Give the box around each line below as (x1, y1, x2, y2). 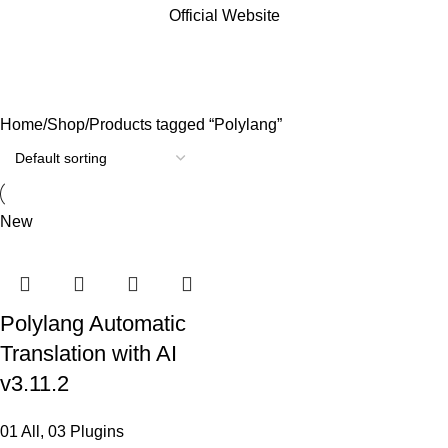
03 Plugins (48, 423, 124, 441)
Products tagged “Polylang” (89, 116, 282, 134)
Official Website (168, 7, 280, 25)
